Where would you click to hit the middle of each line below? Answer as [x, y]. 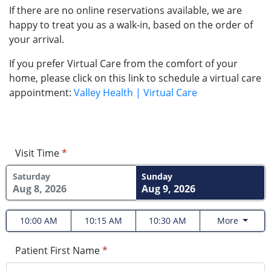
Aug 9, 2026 [169, 188]
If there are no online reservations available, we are [126, 10]
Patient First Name [57, 251]
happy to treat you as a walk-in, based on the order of [131, 24]
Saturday [31, 176]
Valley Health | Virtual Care [135, 92]
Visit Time [37, 153]
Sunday [157, 176]
